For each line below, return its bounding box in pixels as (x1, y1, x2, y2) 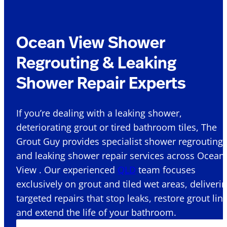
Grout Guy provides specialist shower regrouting (16, 135, 223, 148)
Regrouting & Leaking (16, 51, 176, 73)
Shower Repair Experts (16, 71, 186, 94)
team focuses (136, 164, 196, 176)
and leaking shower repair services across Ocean (16, 149, 224, 162)
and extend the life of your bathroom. (16, 206, 176, 219)
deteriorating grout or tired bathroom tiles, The (16, 121, 217, 134)
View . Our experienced (16, 164, 118, 176)
